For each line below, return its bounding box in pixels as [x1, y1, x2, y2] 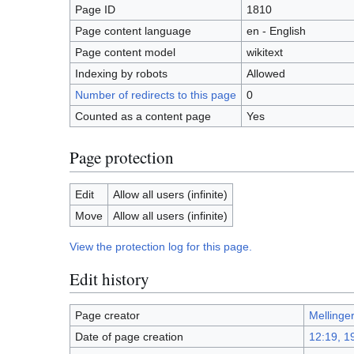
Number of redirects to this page [74, 88, 236, 101]
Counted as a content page [74, 109, 211, 122]
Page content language [74, 24, 191, 37]
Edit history [70, 267, 149, 290]
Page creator [74, 309, 140, 322]
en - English [246, 24, 306, 37]
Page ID [74, 2, 115, 16]
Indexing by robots [74, 66, 168, 80]
